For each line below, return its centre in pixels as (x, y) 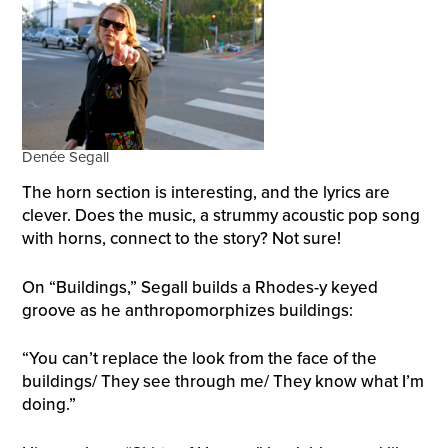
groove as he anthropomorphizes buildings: (187, 310)
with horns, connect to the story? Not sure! (181, 239)
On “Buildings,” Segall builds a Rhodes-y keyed (199, 287)
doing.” (48, 405)
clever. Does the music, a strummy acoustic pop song (220, 216)
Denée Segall (65, 157)
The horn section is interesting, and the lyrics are (205, 193)
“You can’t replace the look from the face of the (199, 359)
